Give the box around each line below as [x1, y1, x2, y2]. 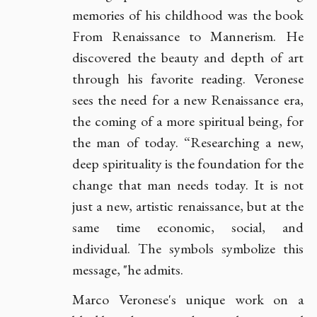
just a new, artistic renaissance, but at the [72, 197, 304, 215]
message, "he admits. [72, 260, 183, 279]
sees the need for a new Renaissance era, [72, 91, 304, 109]
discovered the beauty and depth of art [72, 48, 304, 67]
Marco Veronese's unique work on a [72, 290, 304, 309]
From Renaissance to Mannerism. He [72, 27, 304, 45]
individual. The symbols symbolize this [72, 239, 304, 258]
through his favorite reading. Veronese [72, 69, 304, 88]
